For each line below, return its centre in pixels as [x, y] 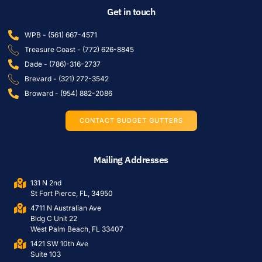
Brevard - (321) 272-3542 [66, 79]
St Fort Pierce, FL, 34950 [71, 194]
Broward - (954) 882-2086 [68, 94]
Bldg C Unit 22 [54, 219]
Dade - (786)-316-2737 [62, 64]
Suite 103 [45, 254]
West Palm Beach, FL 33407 [77, 229]
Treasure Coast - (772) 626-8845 [79, 50]
